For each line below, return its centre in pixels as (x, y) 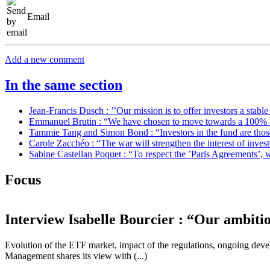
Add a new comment (45, 59)
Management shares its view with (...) (76, 256)
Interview (36, 220)
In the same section (64, 85)
